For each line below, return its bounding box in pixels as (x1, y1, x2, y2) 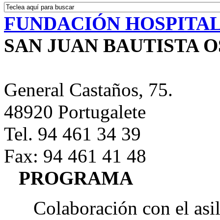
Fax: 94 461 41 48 (4, 145, 146, 166)
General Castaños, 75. (4, 79, 173, 100)
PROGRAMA (19, 167, 133, 189)
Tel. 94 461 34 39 (4, 123, 141, 144)
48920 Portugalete (4, 101, 146, 122)
